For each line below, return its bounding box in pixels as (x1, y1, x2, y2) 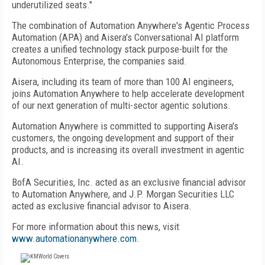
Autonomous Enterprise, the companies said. (12, 55, 187, 67)
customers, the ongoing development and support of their (12, 132, 234, 144)
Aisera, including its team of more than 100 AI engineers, (12, 76, 234, 88)
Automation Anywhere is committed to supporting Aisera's (12, 120, 238, 132)
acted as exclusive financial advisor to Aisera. (12, 200, 192, 212)
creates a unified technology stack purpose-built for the (12, 43, 228, 55)
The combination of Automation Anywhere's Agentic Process (12, 20, 250, 31)
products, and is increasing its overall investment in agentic (12, 144, 244, 156)
